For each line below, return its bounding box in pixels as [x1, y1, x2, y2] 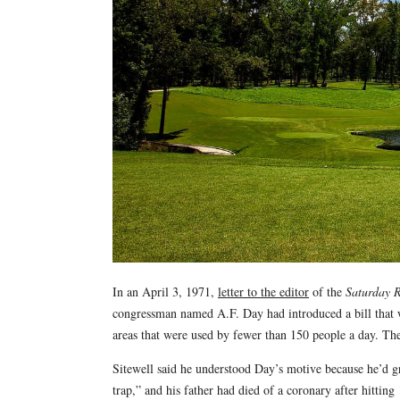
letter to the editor [217, 282, 309, 300]
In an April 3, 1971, [112, 282, 218, 300]
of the [308, 282, 346, 300]
